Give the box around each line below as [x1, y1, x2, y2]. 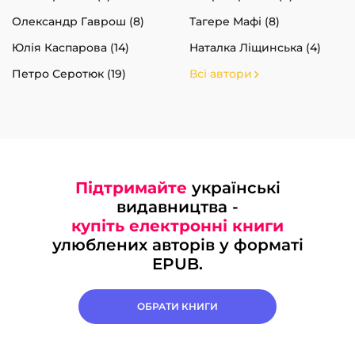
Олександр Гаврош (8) [12, 13, 144, 29]
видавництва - [116, 197, 239, 216]
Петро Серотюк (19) [12, 66, 126, 81]
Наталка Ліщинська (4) [189, 40, 321, 55]
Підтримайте [74, 177, 187, 197]
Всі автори [189, 66, 252, 81]
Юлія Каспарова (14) [12, 40, 129, 55]
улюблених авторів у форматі [52, 235, 303, 254]
